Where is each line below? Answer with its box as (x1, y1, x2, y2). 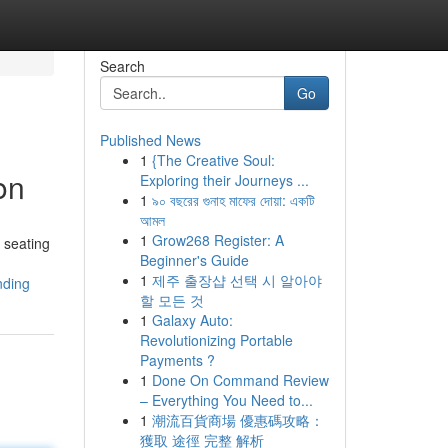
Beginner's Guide (139, 250, 249, 270)
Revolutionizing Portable (139, 330, 293, 350)
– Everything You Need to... (139, 390, 313, 410)
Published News (99, 130, 201, 150)
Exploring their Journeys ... (139, 170, 309, 190)
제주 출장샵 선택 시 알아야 (151, 270, 322, 290)
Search (99, 56, 145, 76)
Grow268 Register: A (151, 230, 284, 250)
